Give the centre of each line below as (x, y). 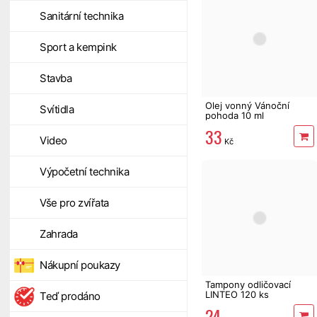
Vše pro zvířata (74, 203)
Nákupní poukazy (80, 265)
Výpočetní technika (84, 172)
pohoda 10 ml (235, 115)
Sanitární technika (81, 16)
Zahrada (59, 234)
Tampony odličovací (248, 284)
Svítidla (57, 109)
